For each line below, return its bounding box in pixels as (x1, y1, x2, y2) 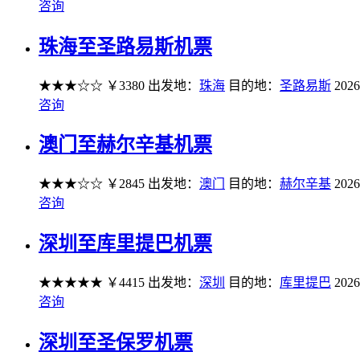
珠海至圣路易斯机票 (39, 35, 212, 57)
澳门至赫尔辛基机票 (39, 134, 212, 156)
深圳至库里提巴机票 (39, 233, 212, 255)
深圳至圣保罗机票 (39, 332, 193, 354)
